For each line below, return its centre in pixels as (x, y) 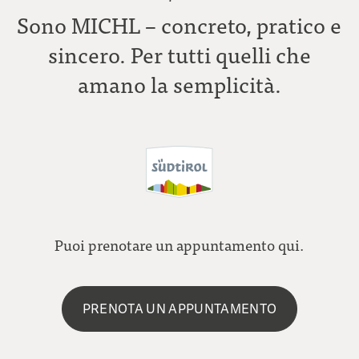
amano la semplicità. (179, 84)
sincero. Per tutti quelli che (179, 54)
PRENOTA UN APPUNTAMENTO (179, 310)
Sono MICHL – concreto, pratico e (179, 25)
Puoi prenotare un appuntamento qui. (179, 244)
